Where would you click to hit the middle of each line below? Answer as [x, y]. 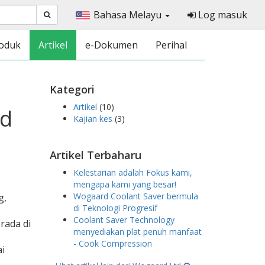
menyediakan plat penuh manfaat [137, 232]
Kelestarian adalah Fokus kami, [132, 172]
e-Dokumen [112, 45]
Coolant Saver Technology [124, 220]
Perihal [171, 45]
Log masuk [222, 15]
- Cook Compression [112, 243]
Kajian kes [94, 119]
